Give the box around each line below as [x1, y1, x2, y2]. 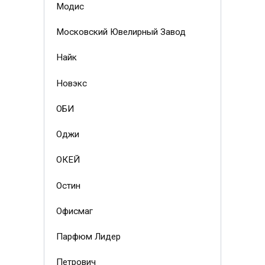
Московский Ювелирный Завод [56, 27, 186, 38]
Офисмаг [56, 205, 93, 216]
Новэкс [56, 77, 87, 89]
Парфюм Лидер [56, 231, 121, 243]
